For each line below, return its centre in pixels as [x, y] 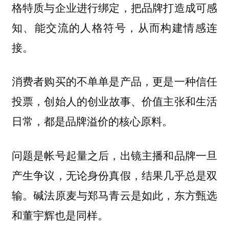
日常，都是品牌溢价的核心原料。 [92, 121]
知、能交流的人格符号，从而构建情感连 [114, 27]
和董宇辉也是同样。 [60, 215]
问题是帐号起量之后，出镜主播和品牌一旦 [114, 155]
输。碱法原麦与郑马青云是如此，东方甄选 [114, 195]
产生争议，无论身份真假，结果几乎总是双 [114, 175]
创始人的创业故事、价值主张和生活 [131, 101]
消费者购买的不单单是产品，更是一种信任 [114, 81]
